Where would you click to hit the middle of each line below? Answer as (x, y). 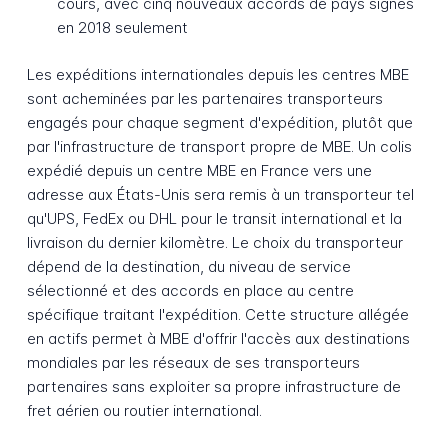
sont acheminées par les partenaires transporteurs (204, 98)
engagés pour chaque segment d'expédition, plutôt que (219, 122)
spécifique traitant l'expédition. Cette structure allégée (217, 314)
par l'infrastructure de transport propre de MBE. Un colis (219, 146)
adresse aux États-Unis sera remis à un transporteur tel (220, 194)
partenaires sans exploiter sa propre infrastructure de (213, 386)
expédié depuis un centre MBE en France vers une (199, 170)
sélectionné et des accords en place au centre (190, 290)
